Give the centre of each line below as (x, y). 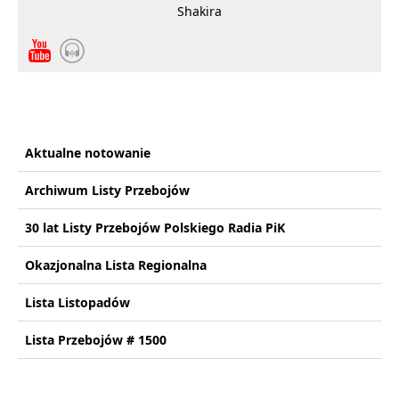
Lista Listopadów (77, 302)
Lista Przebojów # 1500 (96, 340)
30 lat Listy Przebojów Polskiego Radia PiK (155, 228)
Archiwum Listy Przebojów (107, 190)
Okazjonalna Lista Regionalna (116, 265)
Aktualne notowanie (88, 153)
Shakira (199, 11)
